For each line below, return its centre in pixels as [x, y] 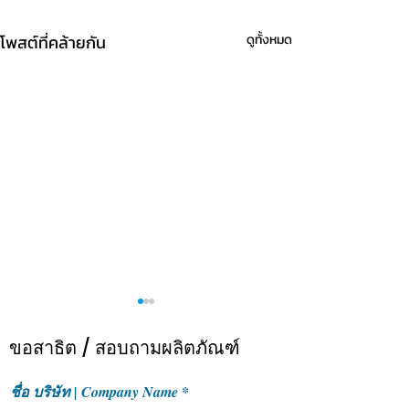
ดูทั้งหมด [269, 40]
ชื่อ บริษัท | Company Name [94, 392]
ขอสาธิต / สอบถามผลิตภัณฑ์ [125, 348]
